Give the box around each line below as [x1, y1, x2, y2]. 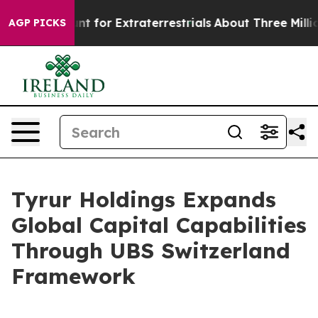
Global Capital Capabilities [11, 212, 307, 238]
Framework [11, 263, 136, 290]
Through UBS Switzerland [11, 237, 290, 264]
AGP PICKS [9, 16, 66, 29]
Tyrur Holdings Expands [11, 186, 276, 213]
